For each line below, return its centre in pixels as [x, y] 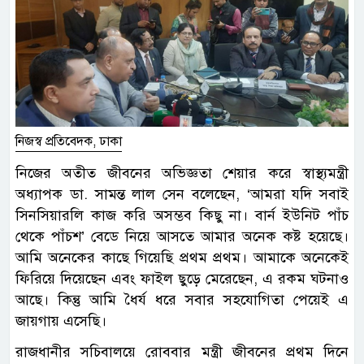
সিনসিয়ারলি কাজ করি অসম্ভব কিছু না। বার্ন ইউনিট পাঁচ [182, 216]
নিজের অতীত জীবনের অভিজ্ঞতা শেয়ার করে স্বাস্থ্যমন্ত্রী [182, 173]
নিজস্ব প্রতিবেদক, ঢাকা [69, 142]
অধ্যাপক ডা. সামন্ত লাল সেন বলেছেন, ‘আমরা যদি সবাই [182, 195]
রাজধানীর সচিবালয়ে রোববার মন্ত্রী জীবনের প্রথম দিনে [182, 352]
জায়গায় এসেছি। [61, 321]
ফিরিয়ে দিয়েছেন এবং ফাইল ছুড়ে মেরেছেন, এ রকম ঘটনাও [182, 279]
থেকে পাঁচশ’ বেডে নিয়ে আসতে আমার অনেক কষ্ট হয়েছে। [182, 237]
